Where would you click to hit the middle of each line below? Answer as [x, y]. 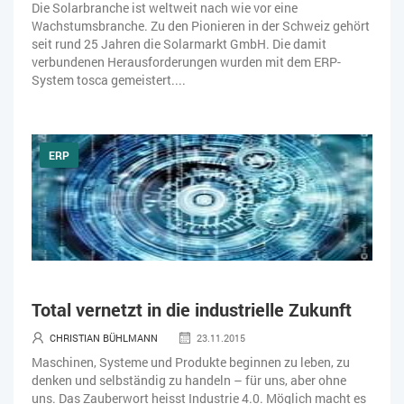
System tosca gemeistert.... [109, 79]
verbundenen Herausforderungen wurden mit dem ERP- [186, 61]
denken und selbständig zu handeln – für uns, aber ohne [189, 380]
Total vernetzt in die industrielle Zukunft [192, 309]
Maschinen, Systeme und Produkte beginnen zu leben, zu [191, 362]
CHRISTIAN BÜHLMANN [104, 337]
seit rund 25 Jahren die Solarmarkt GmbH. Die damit [179, 43]
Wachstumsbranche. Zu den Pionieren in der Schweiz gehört [201, 25]
